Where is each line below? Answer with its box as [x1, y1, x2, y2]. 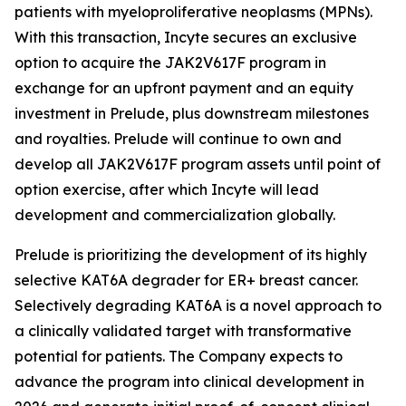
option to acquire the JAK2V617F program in [14, 53, 326, 72]
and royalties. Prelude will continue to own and [14, 130, 342, 148]
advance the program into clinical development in [14, 372, 364, 391]
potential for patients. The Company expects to [14, 347, 343, 365]
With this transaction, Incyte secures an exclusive [14, 28, 357, 46]
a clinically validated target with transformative [14, 322, 352, 340]
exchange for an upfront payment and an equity [14, 79, 353, 97]
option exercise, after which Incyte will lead [14, 180, 319, 198]
